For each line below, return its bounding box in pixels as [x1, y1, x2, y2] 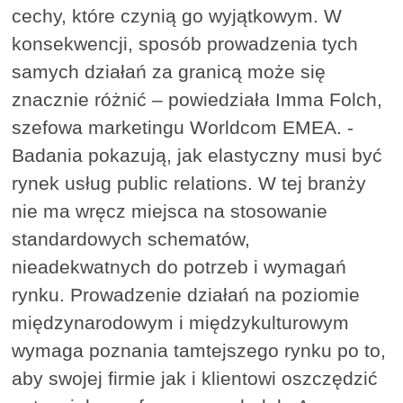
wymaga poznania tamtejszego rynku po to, [12, 340, 387, 362]
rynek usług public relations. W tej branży [12, 173, 367, 194]
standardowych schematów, [12, 228, 251, 250]
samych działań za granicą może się [12, 61, 327, 83]
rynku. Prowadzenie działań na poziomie [12, 284, 361, 306]
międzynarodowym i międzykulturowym [12, 312, 350, 334]
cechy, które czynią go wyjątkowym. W [12, 5, 343, 27]
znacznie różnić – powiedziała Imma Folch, [12, 89, 383, 111]
